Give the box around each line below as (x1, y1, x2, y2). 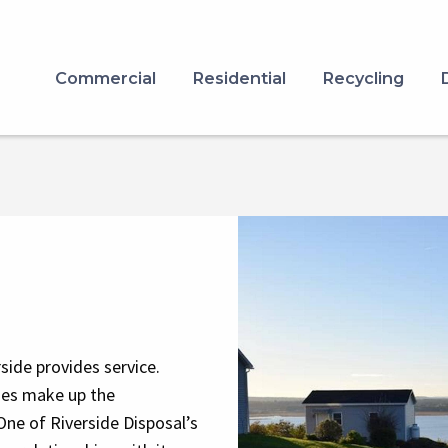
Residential (192, 67, 286, 88)
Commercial (55, 67, 156, 88)
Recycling (322, 67, 404, 88)
